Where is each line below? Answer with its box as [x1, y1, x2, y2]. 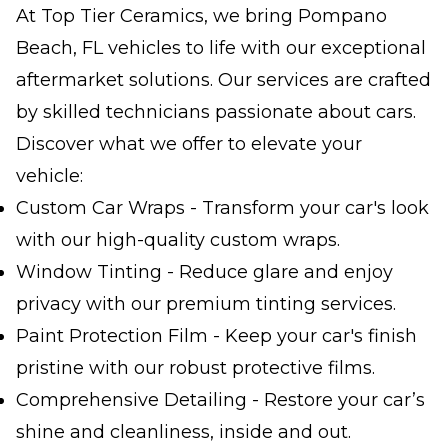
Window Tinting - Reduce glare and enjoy [16, 261, 393, 284]
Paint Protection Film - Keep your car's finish [16, 325, 417, 348]
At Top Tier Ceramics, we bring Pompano [16, 5, 387, 28]
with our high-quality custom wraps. [16, 229, 340, 252]
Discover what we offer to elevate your [16, 133, 362, 156]
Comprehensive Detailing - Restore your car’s [16, 389, 425, 412]
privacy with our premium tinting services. [16, 293, 396, 316]
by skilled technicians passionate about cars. [16, 101, 416, 124]
